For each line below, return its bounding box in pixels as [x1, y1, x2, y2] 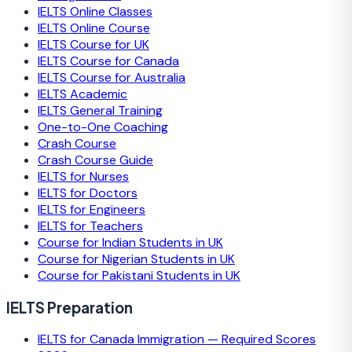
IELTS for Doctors [38, 184, 137, 201]
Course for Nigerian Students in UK [38, 250, 235, 267]
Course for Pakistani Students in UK [38, 266, 240, 284]
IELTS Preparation [6, 298, 133, 317]
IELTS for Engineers [38, 200, 145, 218]
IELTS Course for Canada [38, 52, 179, 69]
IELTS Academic [38, 85, 127, 102]
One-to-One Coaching [38, 118, 168, 135]
